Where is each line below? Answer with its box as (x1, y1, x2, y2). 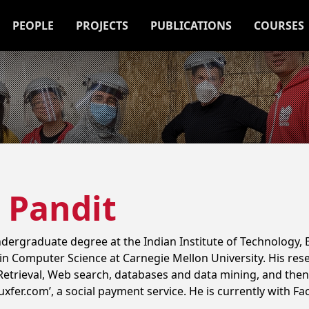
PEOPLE (12, 17, 54, 33)
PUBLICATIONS (150, 17, 232, 33)
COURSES (254, 17, 304, 33)
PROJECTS (76, 17, 128, 33)
